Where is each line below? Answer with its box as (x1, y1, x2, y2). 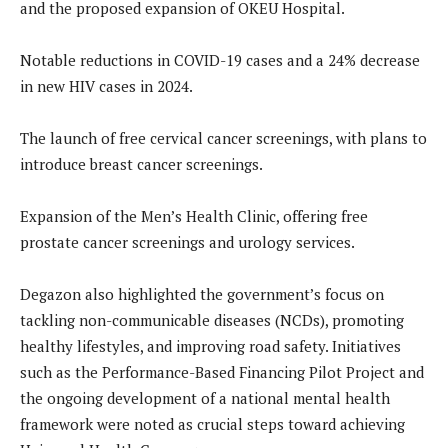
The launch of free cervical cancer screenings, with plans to (20, 127, 427, 148)
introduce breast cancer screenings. (20, 153, 263, 174)
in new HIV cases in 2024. (20, 75, 193, 96)
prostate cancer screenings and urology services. (20, 231, 355, 252)
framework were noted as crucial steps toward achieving (20, 413, 405, 434)
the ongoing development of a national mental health (20, 387, 390, 408)
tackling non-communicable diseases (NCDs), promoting (20, 309, 404, 330)
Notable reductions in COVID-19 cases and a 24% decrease (20, 49, 420, 70)
